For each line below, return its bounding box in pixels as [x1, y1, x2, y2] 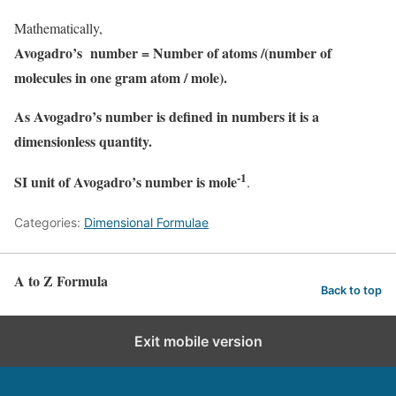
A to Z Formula [14, 270, 108, 292]
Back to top [321, 284, 382, 298]
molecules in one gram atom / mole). [14, 67, 227, 88]
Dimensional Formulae [84, 215, 209, 231]
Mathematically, [14, 19, 103, 37]
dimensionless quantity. [14, 131, 152, 151]
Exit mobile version [133, 332, 263, 351]
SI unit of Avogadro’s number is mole [14, 171, 237, 193]
